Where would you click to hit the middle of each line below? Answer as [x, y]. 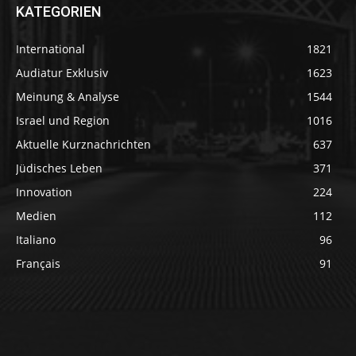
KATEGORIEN [58, 11]
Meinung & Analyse [68, 96]
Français [38, 263]
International [50, 48]
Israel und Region [63, 120]
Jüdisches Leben [59, 168]
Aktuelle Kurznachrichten [83, 144]
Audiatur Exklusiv [62, 72]
